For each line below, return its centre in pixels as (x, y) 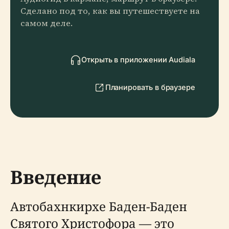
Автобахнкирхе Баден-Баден (99, 206)
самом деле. (47, 23)
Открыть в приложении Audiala (138, 60)
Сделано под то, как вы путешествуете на (110, 11)
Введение (56, 177)
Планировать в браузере (150, 87)
